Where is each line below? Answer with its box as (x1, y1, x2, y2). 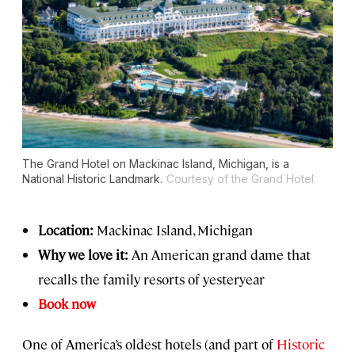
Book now (38, 294, 96, 312)
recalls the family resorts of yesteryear (38, 269, 265, 288)
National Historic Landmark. (22, 171, 162, 185)
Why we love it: (38, 245, 128, 263)
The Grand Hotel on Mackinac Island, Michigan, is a (22, 156, 289, 170)
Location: (38, 220, 94, 239)
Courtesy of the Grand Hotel (166, 171, 314, 185)
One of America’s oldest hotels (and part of (22, 334, 277, 353)
